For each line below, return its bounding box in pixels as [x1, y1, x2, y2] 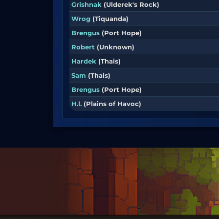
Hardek [71, 57, 96, 65]
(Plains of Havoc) [84, 100, 141, 108]
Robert [71, 43, 95, 51]
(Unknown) [97, 43, 134, 51]
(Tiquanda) [92, 15, 129, 22]
